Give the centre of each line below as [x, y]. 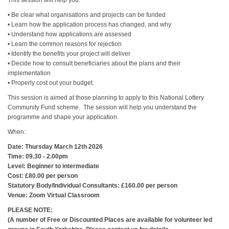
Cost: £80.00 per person [43, 176]
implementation [29, 73]
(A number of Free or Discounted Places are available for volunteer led [110, 220]
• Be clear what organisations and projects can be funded [87, 15]
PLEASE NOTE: [30, 210]
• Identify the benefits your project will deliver [69, 54]
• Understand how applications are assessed [70, 34]
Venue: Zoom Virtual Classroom [54, 195]
